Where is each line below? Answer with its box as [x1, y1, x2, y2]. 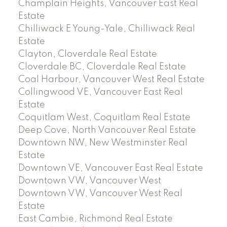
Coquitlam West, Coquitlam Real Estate [18, 113, 191, 123]
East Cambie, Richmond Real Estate [18, 214, 173, 224]
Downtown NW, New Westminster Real [18, 138, 187, 148]
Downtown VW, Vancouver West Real [18, 189, 182, 199]
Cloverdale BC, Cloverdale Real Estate [18, 62, 186, 72]
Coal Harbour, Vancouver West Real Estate [18, 75, 205, 85]
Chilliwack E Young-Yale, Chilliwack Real [18, 24, 195, 34]
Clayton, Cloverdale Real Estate [18, 50, 157, 59]
